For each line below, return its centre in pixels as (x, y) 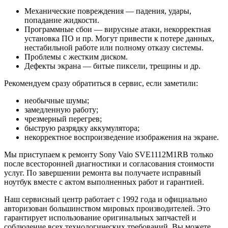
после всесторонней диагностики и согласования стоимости (109, 163)
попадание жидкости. (62, 20)
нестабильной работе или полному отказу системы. (114, 47)
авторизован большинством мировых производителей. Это (107, 208)
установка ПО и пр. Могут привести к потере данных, (119, 38)
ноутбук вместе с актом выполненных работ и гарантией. (104, 182)
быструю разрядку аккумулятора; (82, 128)
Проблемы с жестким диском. (76, 56)
